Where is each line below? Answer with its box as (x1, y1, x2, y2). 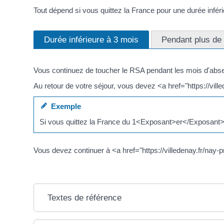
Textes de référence (47, 192, 122, 202)
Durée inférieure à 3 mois (44, 34, 138, 44)
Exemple (47, 101, 81, 110)
